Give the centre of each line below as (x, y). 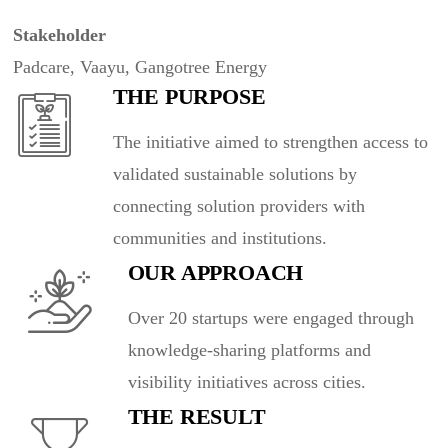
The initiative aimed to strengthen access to (270, 142)
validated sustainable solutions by (234, 174)
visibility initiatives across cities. (246, 382)
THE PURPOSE (189, 96)
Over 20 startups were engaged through (270, 318)
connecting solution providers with (238, 206)
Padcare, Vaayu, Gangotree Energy (139, 67)
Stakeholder (59, 35)
